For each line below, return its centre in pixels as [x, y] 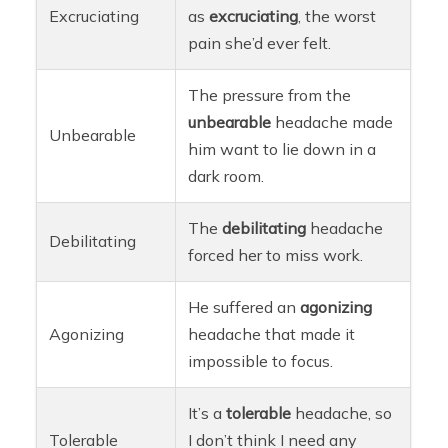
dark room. [226, 176]
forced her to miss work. [276, 255]
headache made [332, 122]
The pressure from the [270, 95]
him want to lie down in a [282, 149]
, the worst [337, 16]
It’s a [207, 413]
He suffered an [244, 307]
